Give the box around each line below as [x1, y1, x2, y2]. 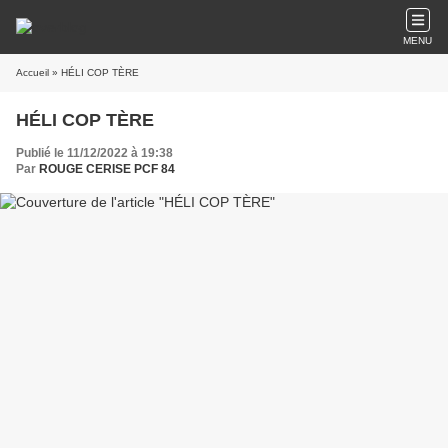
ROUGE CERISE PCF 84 [39, 162, 175, 176]
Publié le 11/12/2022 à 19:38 [16, 146, 173, 160]
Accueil [16, 67, 49, 78]
